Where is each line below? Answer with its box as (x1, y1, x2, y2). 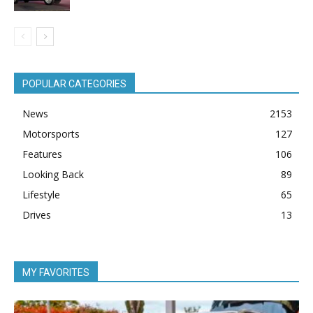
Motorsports (22, 126, 80, 140)
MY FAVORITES (22, 266, 89, 278)
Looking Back (22, 167, 84, 181)
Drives (22, 208, 51, 221)
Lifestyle (22, 187, 60, 201)
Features (22, 147, 62, 161)
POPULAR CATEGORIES (22, 78, 126, 89)
